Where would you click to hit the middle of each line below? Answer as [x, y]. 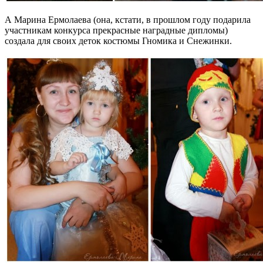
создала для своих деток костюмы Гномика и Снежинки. [118, 41]
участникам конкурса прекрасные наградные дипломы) [116, 31]
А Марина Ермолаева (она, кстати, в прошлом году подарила [128, 20]
